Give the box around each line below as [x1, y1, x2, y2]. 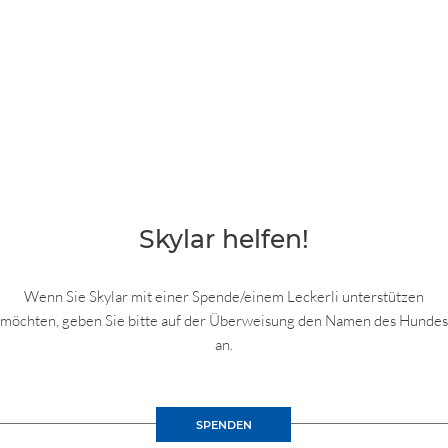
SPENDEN [195, 417, 252, 432]
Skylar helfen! [138, 224, 309, 255]
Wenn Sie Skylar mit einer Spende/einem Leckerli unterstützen [23, 287, 424, 307]
